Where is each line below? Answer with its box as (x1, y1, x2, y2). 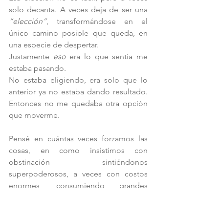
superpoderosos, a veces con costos (9, 169, 148, 178)
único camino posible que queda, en (9, 28, 148, 38)
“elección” (9, 16, 46, 26)
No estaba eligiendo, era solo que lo (9, 75, 148, 85)
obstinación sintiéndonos (9, 157, 148, 167)
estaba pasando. (9, 63, 68, 73)
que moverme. (9, 110, 62, 120)
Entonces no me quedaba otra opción (9, 98, 148, 108)
